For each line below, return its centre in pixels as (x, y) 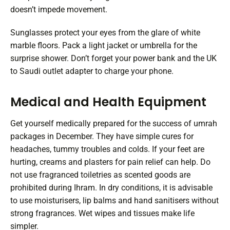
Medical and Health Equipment (108, 102)
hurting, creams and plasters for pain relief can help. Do (110, 162)
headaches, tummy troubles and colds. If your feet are (107, 149)
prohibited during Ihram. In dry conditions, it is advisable (111, 188)
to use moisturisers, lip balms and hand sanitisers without (114, 201)
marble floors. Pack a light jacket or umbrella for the (104, 46)
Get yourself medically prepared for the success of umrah (114, 124)
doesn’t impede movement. (59, 10)
